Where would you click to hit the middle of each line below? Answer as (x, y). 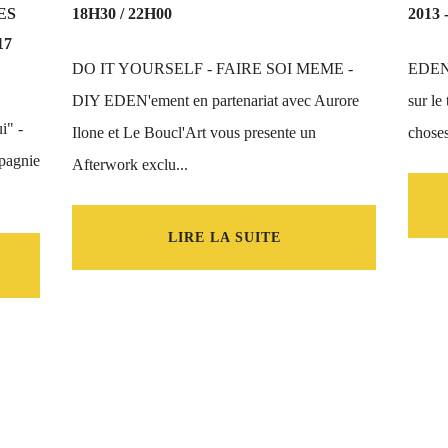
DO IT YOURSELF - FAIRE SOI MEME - (212, 68)
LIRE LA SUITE (224, 237)
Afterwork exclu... (130, 164)
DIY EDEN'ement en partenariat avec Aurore (215, 100)
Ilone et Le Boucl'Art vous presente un (194, 132)
